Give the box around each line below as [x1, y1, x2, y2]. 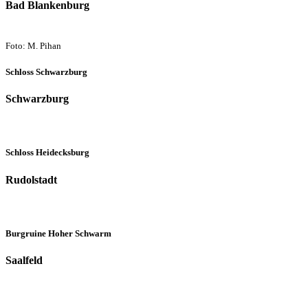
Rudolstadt [5, 173, 57, 186]
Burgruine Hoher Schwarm [5, 228, 111, 239]
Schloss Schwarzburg [5, 66, 87, 77]
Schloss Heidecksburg [5, 147, 89, 158]
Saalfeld [5, 254, 43, 267]
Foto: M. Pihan [5, 40, 61, 51]
